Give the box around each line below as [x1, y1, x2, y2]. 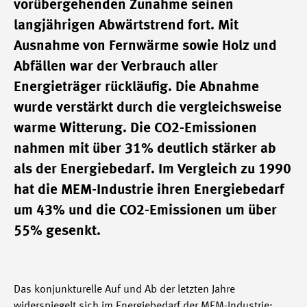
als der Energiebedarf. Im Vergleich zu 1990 [14, 162, 291, 177]
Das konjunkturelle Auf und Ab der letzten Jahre [14, 284, 235, 295]
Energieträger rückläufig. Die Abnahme [14, 80, 259, 95]
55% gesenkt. [14, 224, 101, 238]
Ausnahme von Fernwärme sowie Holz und [14, 39, 277, 53]
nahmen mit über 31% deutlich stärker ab [14, 142, 276, 156]
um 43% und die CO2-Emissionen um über [14, 204, 277, 218]
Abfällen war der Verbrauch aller [14, 60, 218, 74]
